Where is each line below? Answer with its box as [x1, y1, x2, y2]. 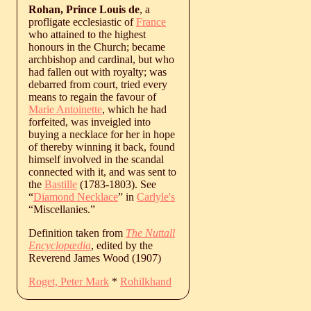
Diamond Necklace [33, 190, 118, 203]
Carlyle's [137, 190, 175, 203]
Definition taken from [28, 226, 126, 239]
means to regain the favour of [28, 90, 156, 103]
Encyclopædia [28, 239, 91, 251]
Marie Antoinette [28, 103, 102, 115]
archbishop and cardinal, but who [28, 53, 174, 65]
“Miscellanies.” [28, 203, 95, 215]
